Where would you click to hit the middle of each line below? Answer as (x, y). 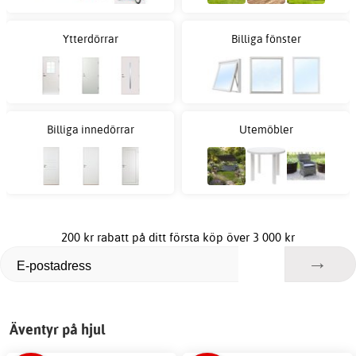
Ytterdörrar (90, 38)
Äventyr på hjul (57, 330)
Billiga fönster (266, 38)
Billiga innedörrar (90, 129)
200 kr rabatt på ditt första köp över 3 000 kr (178, 238)
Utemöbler (266, 129)
